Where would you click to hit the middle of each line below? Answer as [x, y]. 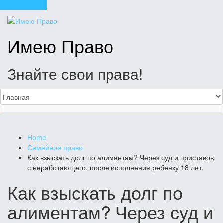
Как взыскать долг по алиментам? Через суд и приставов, [121, 158]
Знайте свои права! [75, 74]
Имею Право [60, 46]
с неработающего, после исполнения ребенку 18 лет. [115, 167]
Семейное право [55, 148]
